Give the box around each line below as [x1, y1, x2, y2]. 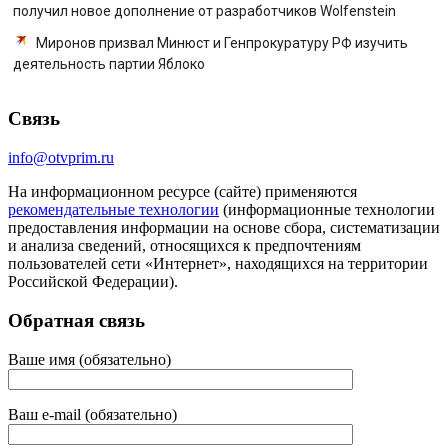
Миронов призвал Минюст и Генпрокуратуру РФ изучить [36, 34, 408, 51]
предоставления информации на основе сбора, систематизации [8, 219, 440, 237]
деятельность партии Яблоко [13, 55, 205, 72]
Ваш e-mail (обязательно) [8, 405, 177, 423]
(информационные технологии [219, 201, 435, 219]
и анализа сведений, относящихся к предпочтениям [8, 237, 361, 255]
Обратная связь [8, 309, 145, 331]
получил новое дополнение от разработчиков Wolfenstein [13, 2, 396, 19]
